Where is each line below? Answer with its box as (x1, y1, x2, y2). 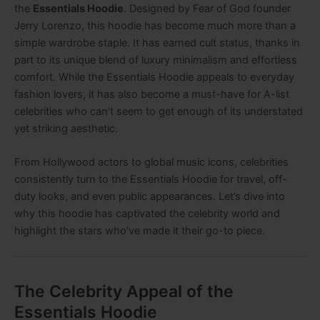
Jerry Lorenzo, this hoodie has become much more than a (14, 19, 296, 32)
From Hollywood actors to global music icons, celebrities (14, 156, 289, 169)
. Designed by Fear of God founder (124, 1, 291, 15)
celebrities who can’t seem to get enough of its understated (14, 104, 303, 118)
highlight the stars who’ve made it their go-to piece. (14, 224, 265, 238)
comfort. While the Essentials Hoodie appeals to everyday (14, 70, 294, 84)
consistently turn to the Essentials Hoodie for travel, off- (14, 173, 287, 186)
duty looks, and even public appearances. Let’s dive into (14, 190, 285, 204)
